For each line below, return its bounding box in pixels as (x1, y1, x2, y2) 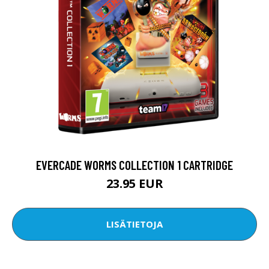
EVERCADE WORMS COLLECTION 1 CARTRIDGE (36, 157, 233, 172)
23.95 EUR (106, 175, 163, 192)
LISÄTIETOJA (106, 218, 163, 231)
